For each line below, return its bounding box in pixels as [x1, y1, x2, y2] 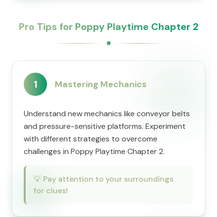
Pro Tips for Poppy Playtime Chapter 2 [18, 20, 199, 33]
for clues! [33, 186, 68, 196]
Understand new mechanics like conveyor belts [24, 108, 190, 119]
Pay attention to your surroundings [43, 174, 173, 184]
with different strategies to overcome [24, 134, 157, 144]
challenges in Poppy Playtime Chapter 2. [24, 146, 165, 156]
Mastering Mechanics [55, 78, 147, 90]
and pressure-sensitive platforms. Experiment [24, 121, 186, 131]
